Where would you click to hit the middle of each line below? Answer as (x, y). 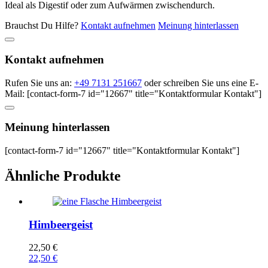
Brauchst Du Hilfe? (43, 26)
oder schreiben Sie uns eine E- (200, 83)
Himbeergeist (61, 224)
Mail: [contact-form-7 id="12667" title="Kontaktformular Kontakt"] (133, 93)
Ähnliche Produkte (63, 176)
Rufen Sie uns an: (39, 83)
